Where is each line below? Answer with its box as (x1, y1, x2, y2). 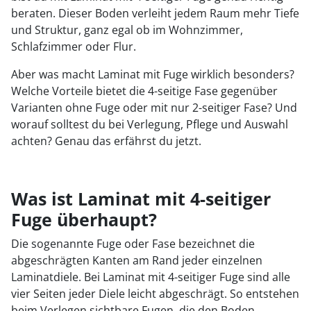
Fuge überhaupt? (11, 208, 157, 231)
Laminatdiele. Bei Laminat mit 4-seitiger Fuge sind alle (11, 269, 290, 285)
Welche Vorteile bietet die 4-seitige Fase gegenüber (11, 83, 278, 99)
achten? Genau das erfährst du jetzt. (11, 133, 201, 149)
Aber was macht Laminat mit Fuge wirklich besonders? (11, 67, 294, 82)
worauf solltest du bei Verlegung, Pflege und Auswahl (11, 117, 288, 132)
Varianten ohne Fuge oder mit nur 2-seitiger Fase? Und (11, 100, 297, 115)
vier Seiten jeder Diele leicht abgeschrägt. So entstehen (11, 286, 299, 301)
